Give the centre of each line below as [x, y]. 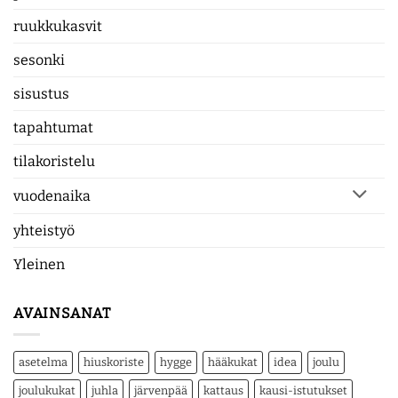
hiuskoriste [114, 362]
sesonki [39, 60]
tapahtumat [53, 127]
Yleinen [39, 264]
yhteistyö [44, 230]
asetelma [43, 362]
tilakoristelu [54, 161]
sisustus [41, 93]
